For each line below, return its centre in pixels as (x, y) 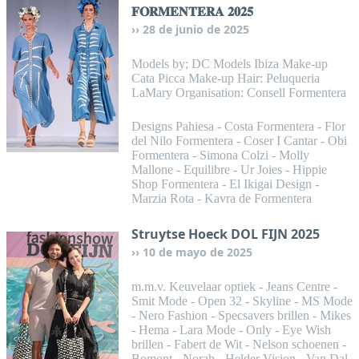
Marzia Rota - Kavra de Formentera (222, 198)
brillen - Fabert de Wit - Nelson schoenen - (239, 344)
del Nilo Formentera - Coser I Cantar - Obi (239, 141)
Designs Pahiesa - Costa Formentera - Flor (238, 126)
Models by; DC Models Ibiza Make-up (230, 64)
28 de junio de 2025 (196, 29)
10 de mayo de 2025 (198, 252)
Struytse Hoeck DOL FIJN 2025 (226, 234)
